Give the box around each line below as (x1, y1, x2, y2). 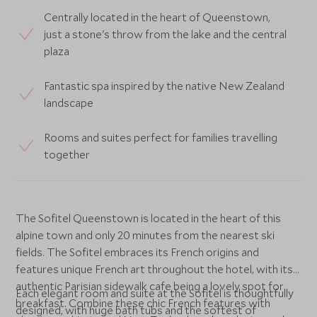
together (44, 147, 91, 161)
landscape (44, 96, 94, 110)
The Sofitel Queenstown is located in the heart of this (16, 211, 282, 225)
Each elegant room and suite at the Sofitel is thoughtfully (16, 286, 294, 300)
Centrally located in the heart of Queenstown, (44, 10, 271, 24)
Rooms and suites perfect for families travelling (44, 130, 278, 144)
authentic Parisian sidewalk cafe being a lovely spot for (16, 279, 284, 293)
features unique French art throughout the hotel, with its (16, 262, 294, 276)
